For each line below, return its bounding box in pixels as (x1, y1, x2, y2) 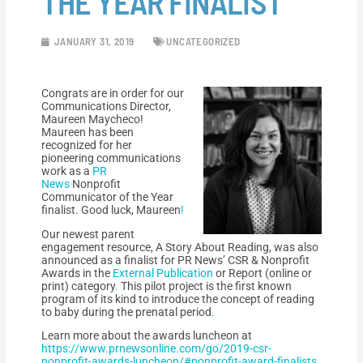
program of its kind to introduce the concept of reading (41, 292, 315, 305)
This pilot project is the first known (118, 279, 293, 293)
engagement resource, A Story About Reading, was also (41, 240, 319, 254)
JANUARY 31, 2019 (54, 35, 135, 49)
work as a (41, 164, 93, 178)
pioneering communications (41, 152, 181, 165)
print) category (41, 279, 116, 293)
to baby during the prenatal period (41, 305, 212, 318)
